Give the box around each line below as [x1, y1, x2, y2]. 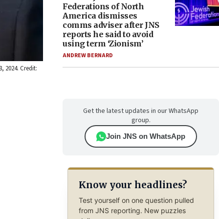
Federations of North [63, 1, 144, 11]
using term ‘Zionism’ [63, 39, 143, 48]
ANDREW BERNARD [63, 51, 113, 60]
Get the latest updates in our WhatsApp [83, 106, 198, 116]
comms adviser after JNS [63, 20, 159, 30]
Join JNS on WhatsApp [106, 132, 185, 140]
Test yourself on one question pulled [78, 196, 194, 204]
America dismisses [63, 11, 137, 21]
